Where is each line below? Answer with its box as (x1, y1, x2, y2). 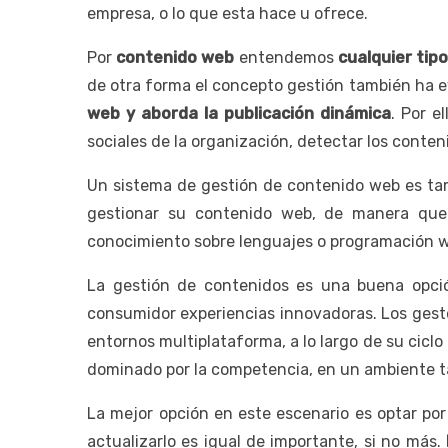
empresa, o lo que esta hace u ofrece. (87, 3, 368, 23)
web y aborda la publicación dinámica (87, 103, 391, 123)
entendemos (234, 47, 338, 67)
